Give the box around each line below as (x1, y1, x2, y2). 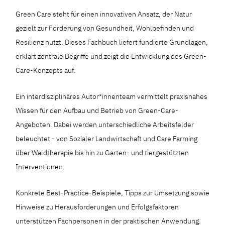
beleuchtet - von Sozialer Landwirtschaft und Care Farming (16, 134, 198, 143)
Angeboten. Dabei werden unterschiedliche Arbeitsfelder (16, 120, 194, 129)
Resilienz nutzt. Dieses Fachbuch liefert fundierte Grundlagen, (16, 37, 208, 47)
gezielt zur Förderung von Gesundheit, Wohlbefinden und (16, 23, 194, 33)
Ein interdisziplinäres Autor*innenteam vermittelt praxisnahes (16, 91, 208, 101)
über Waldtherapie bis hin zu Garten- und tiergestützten (16, 148, 189, 157)
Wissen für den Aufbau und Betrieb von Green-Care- (16, 105, 179, 115)
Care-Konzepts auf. (16, 65, 76, 75)
